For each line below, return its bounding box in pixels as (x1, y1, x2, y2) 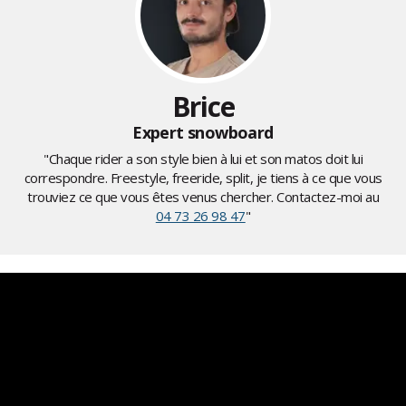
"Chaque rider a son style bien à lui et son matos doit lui (43, 150, 362, 169)
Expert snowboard (132, 121, 274, 144)
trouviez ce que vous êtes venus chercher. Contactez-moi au (27, 188, 379, 207)
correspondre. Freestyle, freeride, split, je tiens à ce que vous (24, 169, 382, 188)
